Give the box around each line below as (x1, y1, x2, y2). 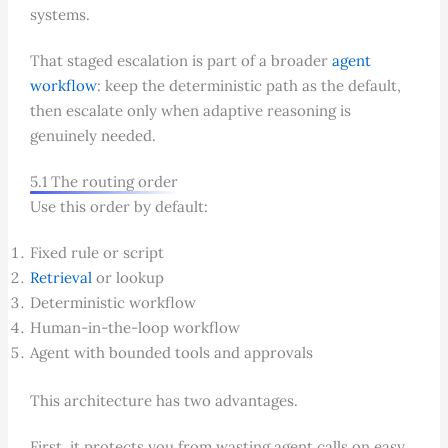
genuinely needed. (29, 126, 156, 146)
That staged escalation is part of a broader (29, 51, 332, 71)
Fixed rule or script (29, 243, 164, 263)
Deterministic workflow (29, 293, 196, 313)
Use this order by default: (29, 197, 208, 217)
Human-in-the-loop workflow (29, 318, 240, 338)
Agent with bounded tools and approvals (29, 343, 313, 363)
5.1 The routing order (29, 172, 178, 192)
